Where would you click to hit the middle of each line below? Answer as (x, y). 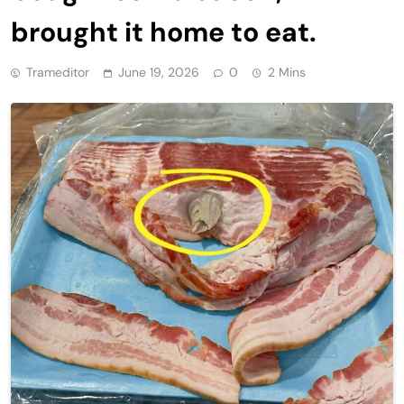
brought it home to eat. (164, 32)
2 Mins (287, 72)
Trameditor (58, 72)
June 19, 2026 (159, 72)
